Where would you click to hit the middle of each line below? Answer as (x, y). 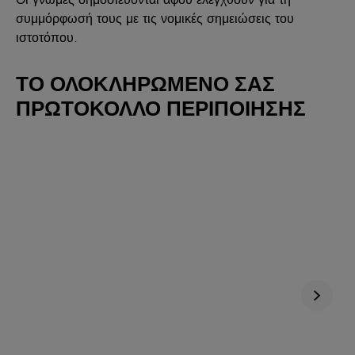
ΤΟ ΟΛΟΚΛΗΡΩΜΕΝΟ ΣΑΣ (145, 84)
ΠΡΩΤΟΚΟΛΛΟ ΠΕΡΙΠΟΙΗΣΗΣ (161, 109)
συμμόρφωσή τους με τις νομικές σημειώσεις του (155, 18)
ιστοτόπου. (47, 37)
